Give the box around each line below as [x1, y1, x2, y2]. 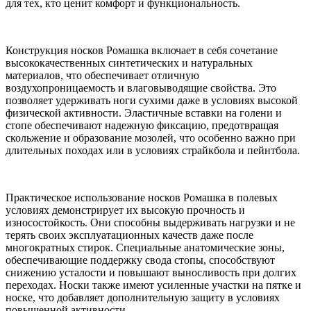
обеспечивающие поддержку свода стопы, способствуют [6, 253, 275, 266]
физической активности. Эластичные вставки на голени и [6, 106, 282, 119]
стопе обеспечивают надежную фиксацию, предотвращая [6, 119, 278, 131]
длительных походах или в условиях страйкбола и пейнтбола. [6, 144, 300, 156]
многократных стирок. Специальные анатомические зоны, [6, 241, 285, 253]
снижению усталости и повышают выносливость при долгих [6, 266, 296, 278]
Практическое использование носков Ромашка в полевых [6, 191, 278, 203]
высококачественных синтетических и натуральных [6, 56, 253, 69]
